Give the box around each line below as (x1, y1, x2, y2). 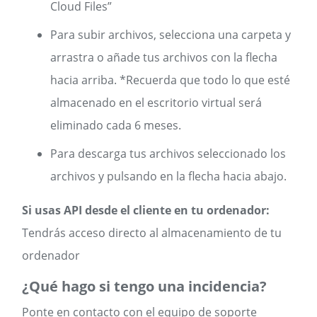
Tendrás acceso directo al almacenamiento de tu (22, 225, 282, 241)
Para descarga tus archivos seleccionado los (50, 146, 286, 161)
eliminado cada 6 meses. (50, 117, 181, 133)
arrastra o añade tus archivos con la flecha (50, 50, 277, 65)
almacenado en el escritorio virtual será (50, 95, 262, 110)
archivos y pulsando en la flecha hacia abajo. (50, 168, 287, 184)
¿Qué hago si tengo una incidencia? (22, 277, 267, 296)
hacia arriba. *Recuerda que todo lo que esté (50, 72, 290, 88)
